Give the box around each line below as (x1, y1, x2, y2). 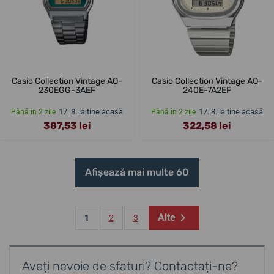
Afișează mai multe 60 (85, 166, 189, 178)
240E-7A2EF (183, 84, 231, 95)
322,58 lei (183, 119, 231, 131)
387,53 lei (43, 119, 91, 131)
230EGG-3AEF (39, 84, 95, 95)
